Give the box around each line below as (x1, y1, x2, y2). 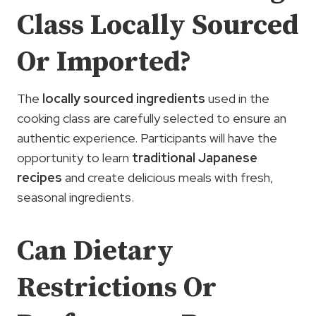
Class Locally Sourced (17, 7, 298, 43)
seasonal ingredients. (17, 188, 134, 205)
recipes (17, 169, 62, 186)
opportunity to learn (17, 149, 132, 166)
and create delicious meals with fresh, (62, 169, 274, 186)
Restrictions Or (17, 269, 217, 305)
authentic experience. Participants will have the (17, 129, 277, 146)
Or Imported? (17, 44, 191, 80)
